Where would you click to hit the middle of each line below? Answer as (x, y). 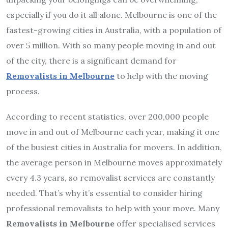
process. (24, 91)
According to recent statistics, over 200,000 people (107, 117)
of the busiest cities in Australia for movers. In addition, (114, 147)
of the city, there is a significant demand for (91, 61)
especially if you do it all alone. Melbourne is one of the (111, 15)
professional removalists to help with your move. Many (113, 208)
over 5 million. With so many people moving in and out (111, 46)
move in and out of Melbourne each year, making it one (113, 132)
